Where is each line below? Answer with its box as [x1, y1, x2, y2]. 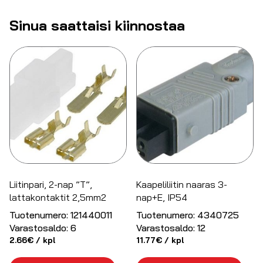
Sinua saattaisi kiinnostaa [9, 16, 185, 34]
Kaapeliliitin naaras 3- [136, 178, 228, 191]
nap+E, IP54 [136, 191, 188, 204]
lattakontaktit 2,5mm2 [9, 191, 106, 204]
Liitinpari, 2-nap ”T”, [9, 178, 92, 191]
